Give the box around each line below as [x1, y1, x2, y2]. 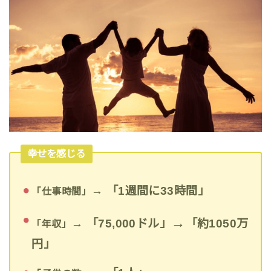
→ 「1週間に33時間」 [91, 184, 209, 198]
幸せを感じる [27, 148, 86, 160]
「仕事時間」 [31, 186, 91, 197]
